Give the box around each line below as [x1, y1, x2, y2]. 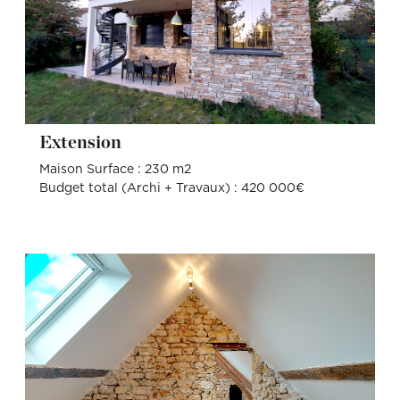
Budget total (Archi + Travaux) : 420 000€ [38, 182, 304, 196]
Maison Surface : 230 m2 [38, 163, 191, 177]
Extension [51, 133, 121, 152]
